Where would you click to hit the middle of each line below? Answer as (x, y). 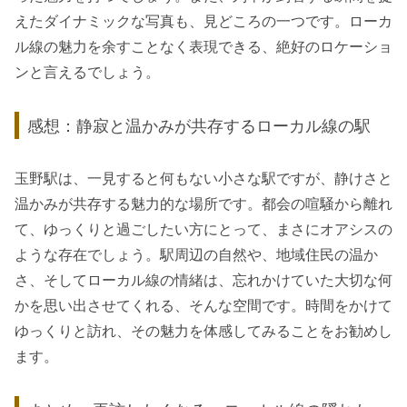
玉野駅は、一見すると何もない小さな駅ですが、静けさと (203, 179)
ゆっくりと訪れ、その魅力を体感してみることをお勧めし (203, 332)
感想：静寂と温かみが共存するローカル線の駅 (199, 125)
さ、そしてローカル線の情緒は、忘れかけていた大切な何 (203, 281)
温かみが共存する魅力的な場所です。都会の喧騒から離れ (203, 204)
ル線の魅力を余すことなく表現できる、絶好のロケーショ (203, 47)
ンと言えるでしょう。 (87, 73)
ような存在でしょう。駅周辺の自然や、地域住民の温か (196, 255)
